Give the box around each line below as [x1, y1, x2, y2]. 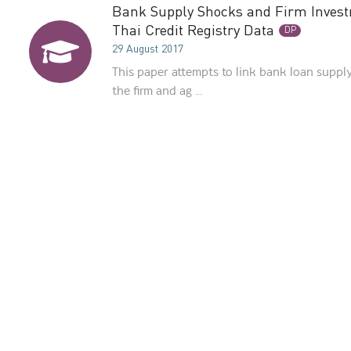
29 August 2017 [111, 40, 183, 57]
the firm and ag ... [111, 81, 202, 101]
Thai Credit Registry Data [111, 19, 274, 42]
